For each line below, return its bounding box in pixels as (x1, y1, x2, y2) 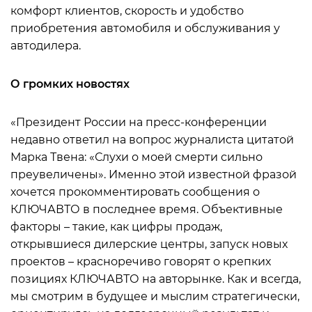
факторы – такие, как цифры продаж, (10, 220, 222, 233)
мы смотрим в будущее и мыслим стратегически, (10, 290, 299, 303)
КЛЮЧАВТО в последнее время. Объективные (10, 203, 283, 216)
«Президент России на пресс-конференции (10, 116, 267, 129)
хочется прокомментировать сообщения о (10, 185, 260, 198)
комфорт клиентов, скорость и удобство (10, 4, 244, 17)
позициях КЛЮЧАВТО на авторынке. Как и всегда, (10, 272, 301, 286)
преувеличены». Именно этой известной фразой (10, 168, 297, 181)
